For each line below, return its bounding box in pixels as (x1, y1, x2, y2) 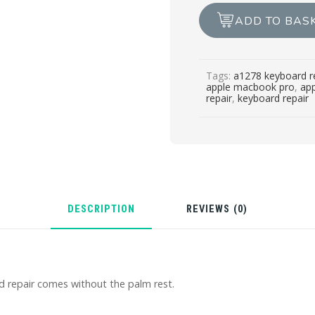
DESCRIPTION (67, 202, 135, 215)
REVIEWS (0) (186, 202, 248, 215)
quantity (198, 57, 241, 71)
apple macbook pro (206, 80, 295, 94)
